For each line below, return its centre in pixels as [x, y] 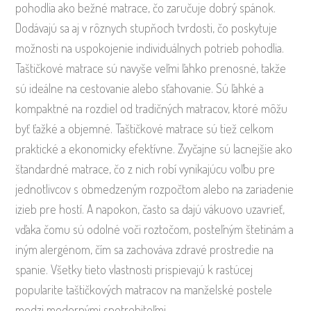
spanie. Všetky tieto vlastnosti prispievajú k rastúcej [134, 269]
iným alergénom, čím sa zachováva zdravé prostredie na [145, 249]
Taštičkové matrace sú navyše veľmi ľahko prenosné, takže [151, 68]
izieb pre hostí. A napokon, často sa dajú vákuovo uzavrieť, [150, 209]
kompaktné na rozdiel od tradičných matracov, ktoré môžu [152, 108]
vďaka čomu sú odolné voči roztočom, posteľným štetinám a [155, 229]
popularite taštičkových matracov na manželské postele [144, 289]
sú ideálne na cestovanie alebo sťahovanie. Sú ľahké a [140, 88]
